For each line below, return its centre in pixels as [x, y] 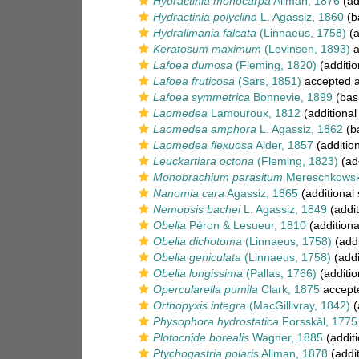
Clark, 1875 [289, 289]
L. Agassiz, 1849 [284, 209]
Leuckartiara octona [204, 161]
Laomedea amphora [205, 129]
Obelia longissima [198, 273]
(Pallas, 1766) [280, 273]
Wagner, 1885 [286, 337]
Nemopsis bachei [197, 209]
